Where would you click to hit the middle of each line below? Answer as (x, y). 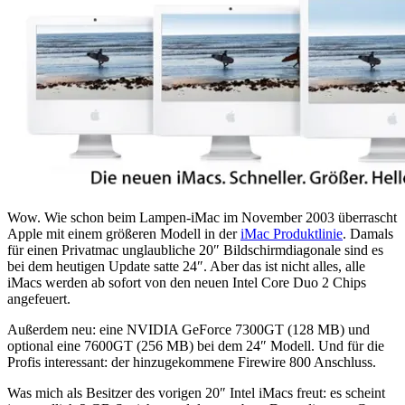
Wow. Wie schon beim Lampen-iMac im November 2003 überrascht (202, 217)
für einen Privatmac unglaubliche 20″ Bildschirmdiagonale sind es (195, 250)
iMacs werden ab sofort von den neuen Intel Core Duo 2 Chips (187, 282)
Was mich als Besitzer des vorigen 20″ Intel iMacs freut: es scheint (196, 392)
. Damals (368, 233)
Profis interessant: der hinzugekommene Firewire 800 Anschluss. (192, 362)
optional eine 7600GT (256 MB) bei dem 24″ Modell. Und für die (196, 345)
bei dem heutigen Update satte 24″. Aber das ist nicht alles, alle (186, 266)
